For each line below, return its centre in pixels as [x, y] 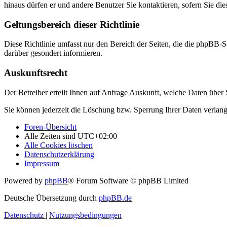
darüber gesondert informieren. [53, 53]
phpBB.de [115, 198]
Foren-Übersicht [50, 127]
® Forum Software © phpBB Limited [128, 180]
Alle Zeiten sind [51, 136]
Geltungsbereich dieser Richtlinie [72, 24]
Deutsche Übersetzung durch [51, 198]
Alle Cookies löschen [59, 145]
